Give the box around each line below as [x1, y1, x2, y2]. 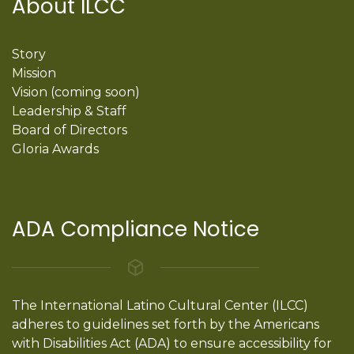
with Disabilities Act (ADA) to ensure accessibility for [12, 335, 332, 351]
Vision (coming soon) [12, 84, 140, 100]
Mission [12, 65, 56, 81]
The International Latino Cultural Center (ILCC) [12, 297, 308, 313]
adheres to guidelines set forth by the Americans [12, 316, 319, 332]
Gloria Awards [12, 141, 99, 156]
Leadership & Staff [12, 103, 126, 119]
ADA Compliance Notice [12, 214, 259, 243]
